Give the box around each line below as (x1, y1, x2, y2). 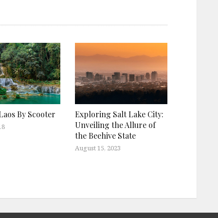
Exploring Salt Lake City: (75, 109, 163, 120)
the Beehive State (75, 130, 136, 141)
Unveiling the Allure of (75, 120, 156, 130)
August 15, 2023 (75, 144, 121, 153)
